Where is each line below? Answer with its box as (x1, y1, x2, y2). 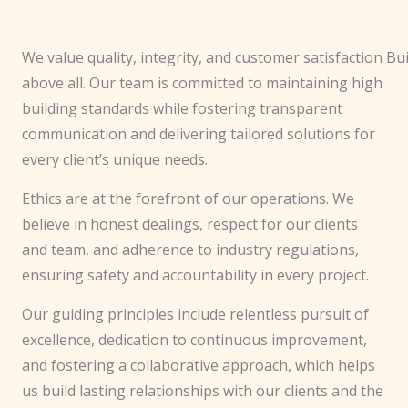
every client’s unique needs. (22, 149, 208, 169)
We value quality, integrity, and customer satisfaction (22, 47, 382, 67)
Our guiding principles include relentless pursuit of (22, 304, 369, 324)
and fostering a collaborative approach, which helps (22, 355, 375, 375)
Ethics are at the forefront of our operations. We (22, 189, 354, 209)
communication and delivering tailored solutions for (22, 124, 375, 144)
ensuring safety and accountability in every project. (22, 265, 369, 285)
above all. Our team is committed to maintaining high (22, 73, 382, 93)
